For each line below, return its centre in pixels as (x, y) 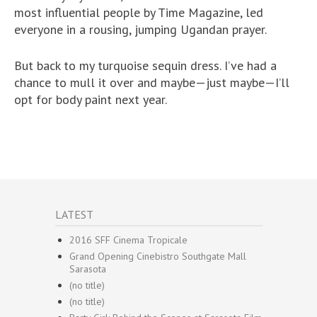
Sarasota (88, 269)
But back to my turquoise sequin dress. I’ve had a (145, 66)
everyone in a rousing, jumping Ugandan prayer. (140, 30)
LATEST (74, 215)
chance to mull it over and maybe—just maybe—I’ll (152, 83)
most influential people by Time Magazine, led (139, 13)
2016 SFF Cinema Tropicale (128, 240)
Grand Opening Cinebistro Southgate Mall (158, 257)
